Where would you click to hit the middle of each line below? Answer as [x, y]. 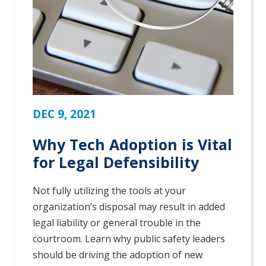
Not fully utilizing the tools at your [109, 191]
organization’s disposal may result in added [129, 207]
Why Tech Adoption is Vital [132, 145]
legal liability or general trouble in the [117, 223]
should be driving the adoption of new [118, 255]
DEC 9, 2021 [64, 114]
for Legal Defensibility [116, 162]
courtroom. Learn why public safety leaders [129, 239]
